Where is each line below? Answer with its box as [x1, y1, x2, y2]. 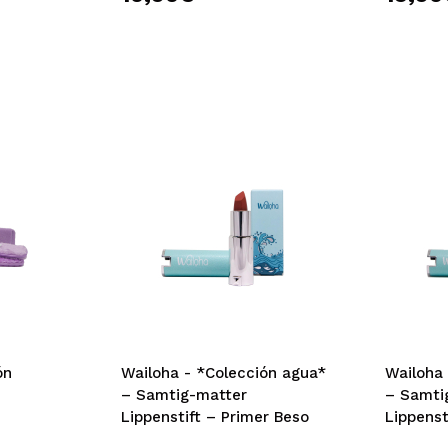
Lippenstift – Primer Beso [120, 408, 309, 426]
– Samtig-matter [120, 386, 247, 404]
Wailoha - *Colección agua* [120, 364, 326, 382]
